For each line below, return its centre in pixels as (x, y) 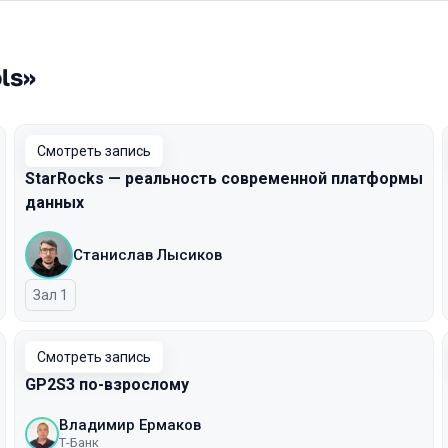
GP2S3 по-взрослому (107, 384)
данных (54, 202)
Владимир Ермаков (130, 425)
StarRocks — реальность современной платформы (224, 178)
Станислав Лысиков (147, 255)
